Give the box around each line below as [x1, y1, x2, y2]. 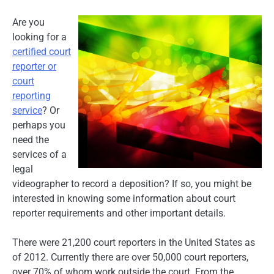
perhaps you [12, 119, 65, 131]
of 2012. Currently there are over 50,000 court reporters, [12, 251, 248, 263]
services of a [12, 148, 67, 160]
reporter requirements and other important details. [12, 207, 226, 219]
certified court [12, 45, 71, 57]
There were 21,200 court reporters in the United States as [12, 236, 255, 248]
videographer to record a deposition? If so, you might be [12, 177, 251, 190]
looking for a [12, 31, 67, 43]
